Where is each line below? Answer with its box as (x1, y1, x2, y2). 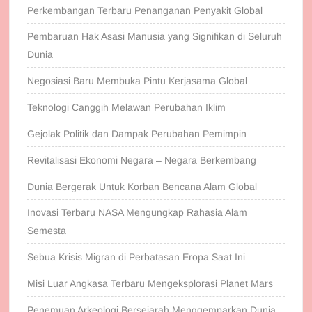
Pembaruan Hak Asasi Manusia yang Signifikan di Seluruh (27, 31, 283, 42)
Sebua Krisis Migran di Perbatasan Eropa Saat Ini (27, 251, 246, 263)
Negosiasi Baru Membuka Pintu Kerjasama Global (27, 75, 248, 87)
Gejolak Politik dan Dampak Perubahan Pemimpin (27, 128, 247, 140)
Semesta (27, 225, 67, 237)
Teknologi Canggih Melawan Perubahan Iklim (27, 102, 226, 114)
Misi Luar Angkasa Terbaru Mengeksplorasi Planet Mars (27, 278, 274, 290)
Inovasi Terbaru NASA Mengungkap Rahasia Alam (27, 207, 248, 219)
